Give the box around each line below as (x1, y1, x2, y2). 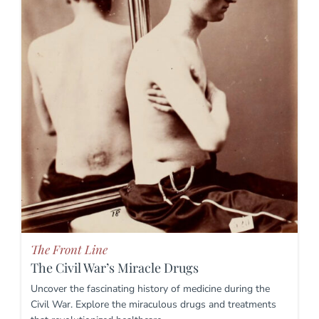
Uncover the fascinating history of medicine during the (31, 282, 270, 296)
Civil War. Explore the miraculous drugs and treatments (31, 298, 276, 312)
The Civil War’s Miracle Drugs (31, 259, 199, 277)
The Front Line (31, 241, 108, 258)
